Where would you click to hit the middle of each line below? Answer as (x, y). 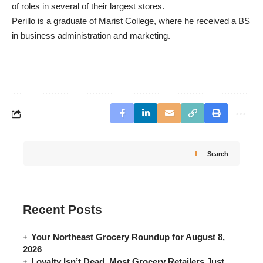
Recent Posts (63, 209)
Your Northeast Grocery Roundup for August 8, (128, 237)
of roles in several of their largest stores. (88, 6)
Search (218, 154)
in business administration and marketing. (91, 36)
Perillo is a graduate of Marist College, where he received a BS (131, 21)
